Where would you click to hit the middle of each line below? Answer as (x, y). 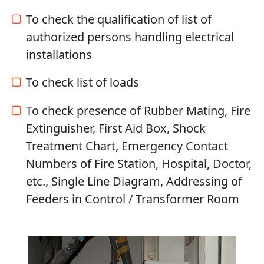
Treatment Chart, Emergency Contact (127, 146)
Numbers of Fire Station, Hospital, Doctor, (139, 164)
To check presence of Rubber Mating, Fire (138, 111)
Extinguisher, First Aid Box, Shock (116, 128)
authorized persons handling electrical (130, 37)
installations (59, 55)
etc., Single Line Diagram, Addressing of (134, 181)
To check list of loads (82, 82)
